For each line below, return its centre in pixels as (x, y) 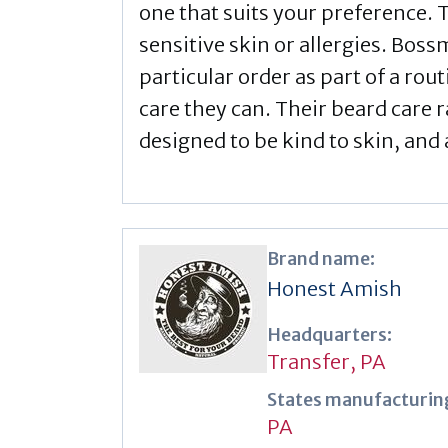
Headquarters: (329, 334)
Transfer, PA (326, 361)
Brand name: (321, 258)
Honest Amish (334, 288)
